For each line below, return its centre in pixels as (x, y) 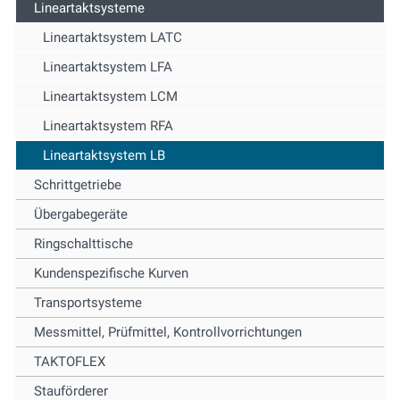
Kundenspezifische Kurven (111, 274)
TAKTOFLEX (70, 362)
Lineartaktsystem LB (104, 156)
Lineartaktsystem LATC (112, 38)
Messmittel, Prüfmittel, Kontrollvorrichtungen (168, 333)
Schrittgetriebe (78, 185)
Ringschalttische (83, 244)
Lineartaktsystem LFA (108, 67)
